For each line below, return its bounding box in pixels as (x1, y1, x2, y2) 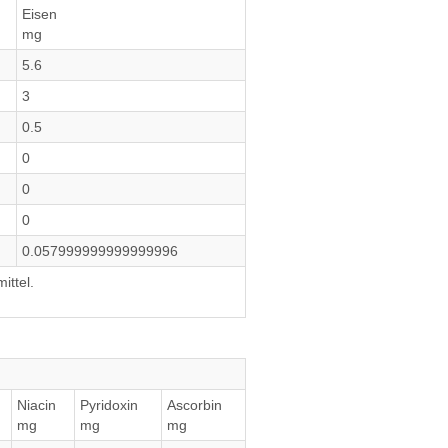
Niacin (17, 397, 56, 413)
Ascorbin (167, 397, 222, 413)
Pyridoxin (80, 397, 138, 413)
